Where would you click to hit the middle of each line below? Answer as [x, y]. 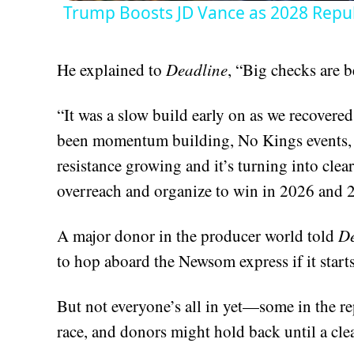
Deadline [197, 70]
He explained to [111, 70]
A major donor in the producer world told [198, 236]
